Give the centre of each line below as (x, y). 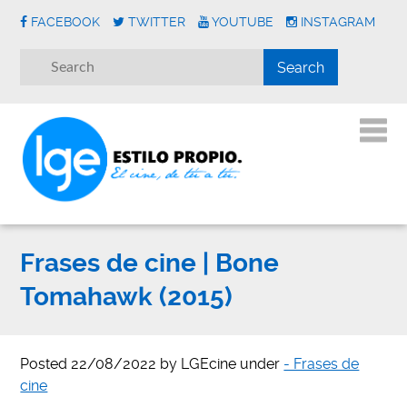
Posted (46, 364)
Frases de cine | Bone (150, 263)
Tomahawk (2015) (127, 297)
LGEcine (209, 364)
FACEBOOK (66, 22)
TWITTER (157, 22)
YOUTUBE (243, 22)
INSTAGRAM (338, 22)
